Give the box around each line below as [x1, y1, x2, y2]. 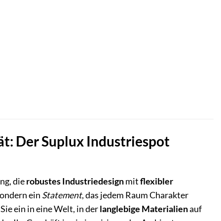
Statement [42, 190, 82, 201]
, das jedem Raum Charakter [82, 190, 188, 201]
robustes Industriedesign [26, 176, 124, 187]
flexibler [140, 176, 173, 187]
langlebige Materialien [100, 204, 188, 215]
